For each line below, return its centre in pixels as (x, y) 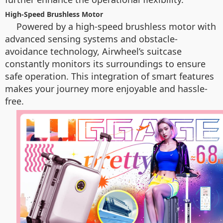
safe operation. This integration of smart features (110, 76)
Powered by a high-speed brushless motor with (116, 26)
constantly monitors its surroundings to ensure (105, 64)
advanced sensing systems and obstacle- (91, 39)
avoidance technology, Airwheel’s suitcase (93, 51)
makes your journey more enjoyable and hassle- (106, 89)
